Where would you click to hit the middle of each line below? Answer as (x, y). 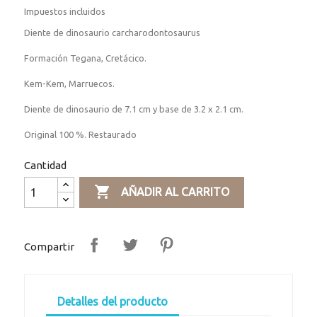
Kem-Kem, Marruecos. (70, 84)
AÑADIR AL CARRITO (175, 192)
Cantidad (46, 166)
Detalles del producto (113, 302)
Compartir (50, 246)
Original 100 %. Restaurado (81, 135)
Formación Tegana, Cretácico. (86, 58)
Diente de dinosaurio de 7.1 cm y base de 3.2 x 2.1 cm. (134, 109)
